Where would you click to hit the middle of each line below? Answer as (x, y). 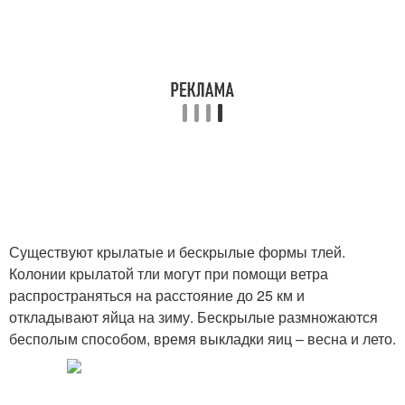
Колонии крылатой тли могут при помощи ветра (169, 273)
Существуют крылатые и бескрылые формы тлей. (177, 252)
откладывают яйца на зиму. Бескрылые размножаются (193, 317)
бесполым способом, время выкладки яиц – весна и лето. (202, 339)
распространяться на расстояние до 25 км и (157, 295)
